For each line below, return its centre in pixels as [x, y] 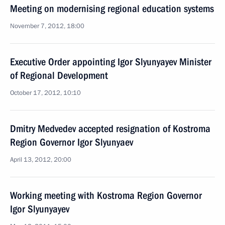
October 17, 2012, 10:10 [45, 93]
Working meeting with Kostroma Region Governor [106, 195]
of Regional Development [59, 75]
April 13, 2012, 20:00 [41, 160]
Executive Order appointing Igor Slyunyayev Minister [111, 62]
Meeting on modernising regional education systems [112, 9]
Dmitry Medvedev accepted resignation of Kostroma [110, 129]
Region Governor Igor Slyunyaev [72, 142]
